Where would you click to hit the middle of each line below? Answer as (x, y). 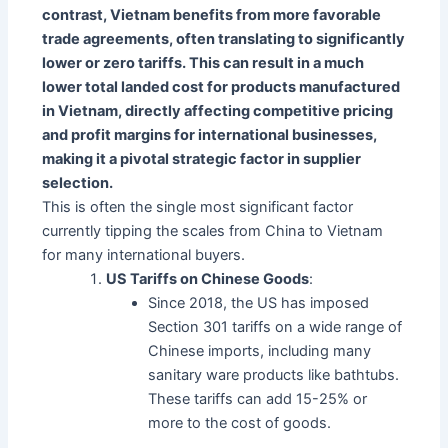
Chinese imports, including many (260, 351)
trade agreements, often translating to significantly (224, 39)
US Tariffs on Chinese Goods (208, 279)
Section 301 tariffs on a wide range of (275, 327)
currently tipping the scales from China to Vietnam (213, 231)
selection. (78, 183)
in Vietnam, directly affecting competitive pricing (218, 111)
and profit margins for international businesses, (210, 135)
